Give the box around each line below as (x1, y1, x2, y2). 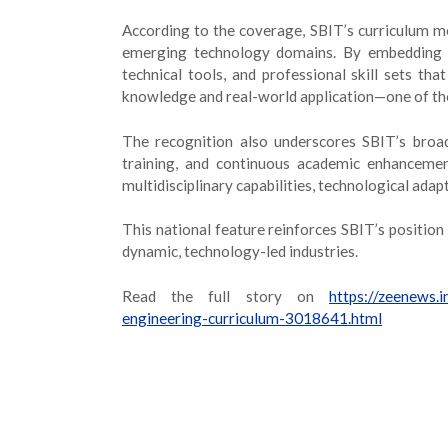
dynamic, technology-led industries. (122, 242, 358, 261)
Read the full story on (122, 287, 329, 306)
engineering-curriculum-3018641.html (122, 309, 382, 328)
